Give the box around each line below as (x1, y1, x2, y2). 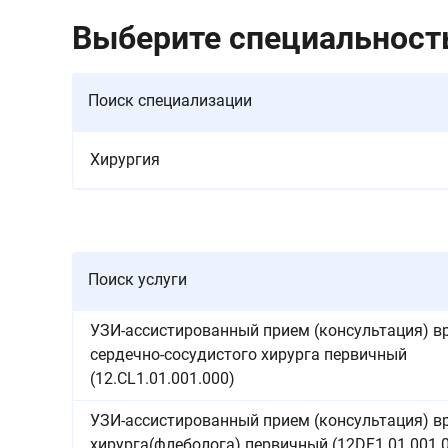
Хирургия (90, 149, 160, 169)
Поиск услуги (88, 270, 187, 289)
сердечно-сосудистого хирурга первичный (90, 344, 407, 364)
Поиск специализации (88, 91, 252, 110)
